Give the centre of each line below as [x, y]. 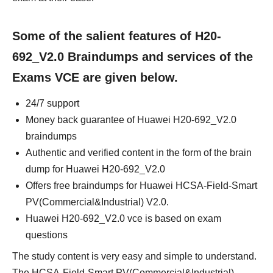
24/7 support [52, 103]
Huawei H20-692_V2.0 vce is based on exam [123, 218]
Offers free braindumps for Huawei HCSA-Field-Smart [141, 186]
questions [47, 235]
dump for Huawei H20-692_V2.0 [95, 169]
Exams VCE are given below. [95, 77]
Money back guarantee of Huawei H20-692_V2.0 [131, 120]
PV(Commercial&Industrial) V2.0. [97, 202]
